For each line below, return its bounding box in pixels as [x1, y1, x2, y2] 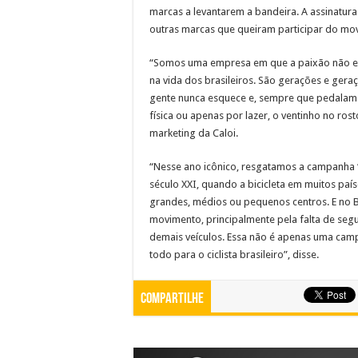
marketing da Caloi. [149, 126, 238, 139]
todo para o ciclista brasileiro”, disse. [149, 248, 319, 261]
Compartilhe [141, 291, 204, 307]
